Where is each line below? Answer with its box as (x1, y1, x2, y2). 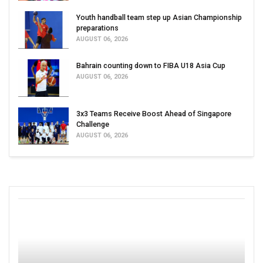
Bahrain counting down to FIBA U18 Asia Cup (76, 61, 225, 70)
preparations (76, 23, 119, 33)
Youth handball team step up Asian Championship (76, 13, 242, 22)
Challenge (76, 119, 109, 129)
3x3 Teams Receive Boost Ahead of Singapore (76, 109, 231, 118)
